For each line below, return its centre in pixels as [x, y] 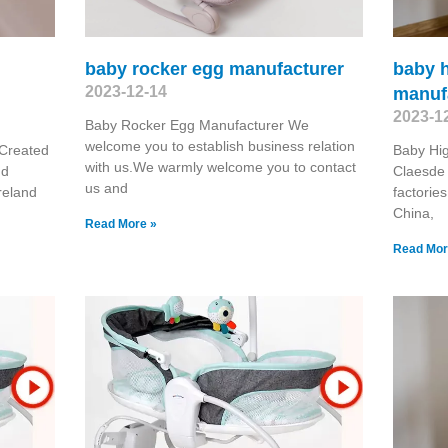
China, [414, 212]
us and [106, 187]
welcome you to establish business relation [219, 145]
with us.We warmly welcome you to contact [220, 166]
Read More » [120, 223]
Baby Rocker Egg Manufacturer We [196, 124]
